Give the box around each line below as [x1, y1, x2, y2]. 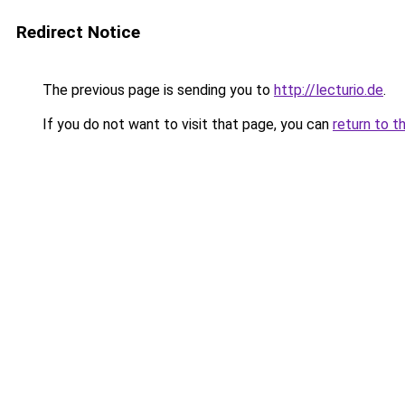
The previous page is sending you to [39, 81, 274, 99]
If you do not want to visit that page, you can [39, 116, 333, 133]
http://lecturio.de [274, 81, 383, 99]
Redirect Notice [16, 22, 140, 42]
